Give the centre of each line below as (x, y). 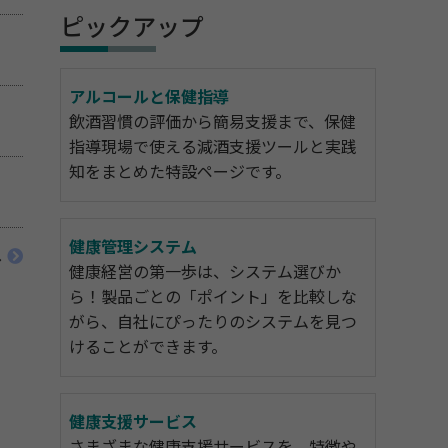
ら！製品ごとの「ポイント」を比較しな (213, 297)
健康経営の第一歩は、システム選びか (205, 272)
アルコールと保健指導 (149, 97)
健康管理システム (133, 247)
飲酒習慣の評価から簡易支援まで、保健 (212, 122)
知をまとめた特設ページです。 (180, 172)
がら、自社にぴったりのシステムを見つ (213, 322)
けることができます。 (148, 347)
